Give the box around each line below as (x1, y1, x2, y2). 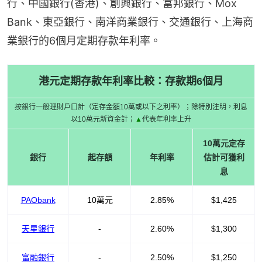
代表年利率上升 (142, 115, 191, 123)
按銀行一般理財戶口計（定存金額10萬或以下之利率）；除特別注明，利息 (15, 102, 247, 111)
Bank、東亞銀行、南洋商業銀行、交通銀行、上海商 (7, 15, 253, 28)
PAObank (20, 195, 56, 205)
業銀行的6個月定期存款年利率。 (7, 34, 161, 47)
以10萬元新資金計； (71, 115, 135, 123)
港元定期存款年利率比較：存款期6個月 (39, 75, 223, 87)
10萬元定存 (202, 138, 245, 148)
